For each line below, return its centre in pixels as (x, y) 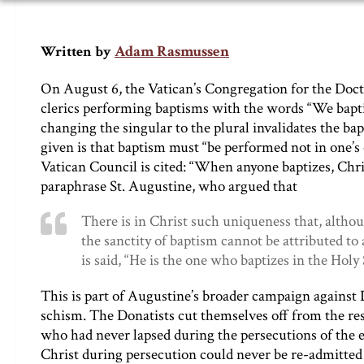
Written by (76, 52)
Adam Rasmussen (172, 52)
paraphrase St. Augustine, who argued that (169, 186)
